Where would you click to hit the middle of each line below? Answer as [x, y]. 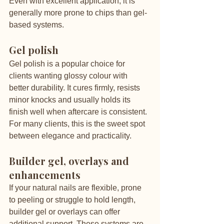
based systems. [36, 25]
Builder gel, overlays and [70, 161]
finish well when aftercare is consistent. [79, 112]
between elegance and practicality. [70, 136]
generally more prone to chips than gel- [78, 13]
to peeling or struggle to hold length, [73, 200]
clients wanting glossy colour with [69, 76]
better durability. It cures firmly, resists [75, 88]
